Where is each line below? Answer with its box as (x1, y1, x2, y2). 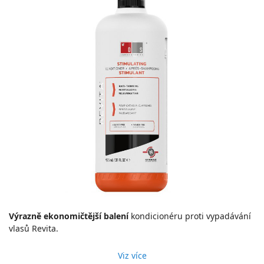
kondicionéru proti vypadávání (128, 210, 251, 222)
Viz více (117, 250, 147, 262)
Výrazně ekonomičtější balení (9, 210, 128, 222)
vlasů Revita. (9, 223, 58, 235)
